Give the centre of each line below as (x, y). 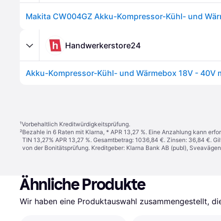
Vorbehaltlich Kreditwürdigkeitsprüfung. (76, 124)
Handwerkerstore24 (103, 45)
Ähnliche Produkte (83, 184)
